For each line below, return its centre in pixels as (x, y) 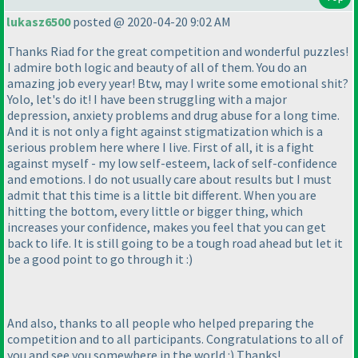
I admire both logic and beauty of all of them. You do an (157, 68)
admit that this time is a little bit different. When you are (162, 195)
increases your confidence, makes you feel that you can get (167, 227)
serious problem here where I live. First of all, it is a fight (161, 147)
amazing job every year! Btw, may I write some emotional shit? (178, 84)
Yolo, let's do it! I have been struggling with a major (147, 99)
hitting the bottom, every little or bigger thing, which (155, 211)
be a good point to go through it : (98, 259)
